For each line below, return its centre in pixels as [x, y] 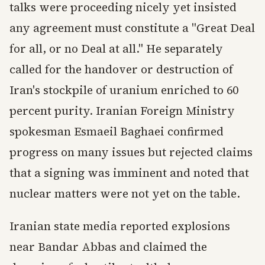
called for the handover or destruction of [121, 69]
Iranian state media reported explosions [120, 226]
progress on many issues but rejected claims [131, 152]
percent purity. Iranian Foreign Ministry [122, 111]
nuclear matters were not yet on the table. [125, 193]
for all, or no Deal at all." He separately [116, 49]
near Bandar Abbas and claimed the [108, 247]
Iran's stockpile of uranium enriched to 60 [124, 90]
